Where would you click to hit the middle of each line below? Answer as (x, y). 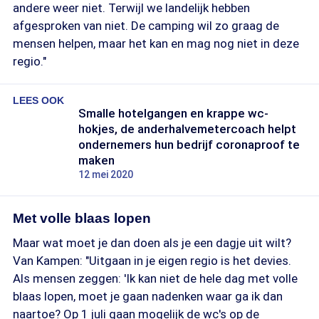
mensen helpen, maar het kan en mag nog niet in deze (156, 43)
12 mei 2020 (106, 174)
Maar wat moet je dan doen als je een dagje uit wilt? (152, 243)
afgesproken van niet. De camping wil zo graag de (146, 26)
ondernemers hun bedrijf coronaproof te (189, 145)
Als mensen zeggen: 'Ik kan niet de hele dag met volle (155, 278)
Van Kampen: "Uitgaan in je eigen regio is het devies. (152, 261)
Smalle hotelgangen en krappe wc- (173, 113)
